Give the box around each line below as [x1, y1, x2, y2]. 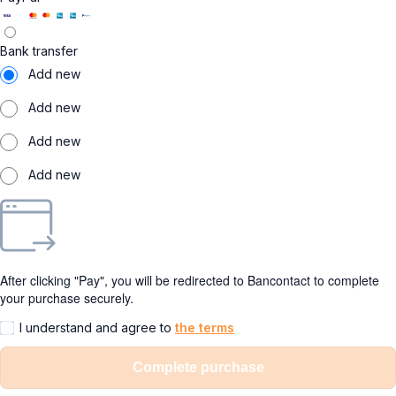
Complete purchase [132, 360, 264, 376]
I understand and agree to [19, 320, 175, 336]
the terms [175, 320, 234, 336]
